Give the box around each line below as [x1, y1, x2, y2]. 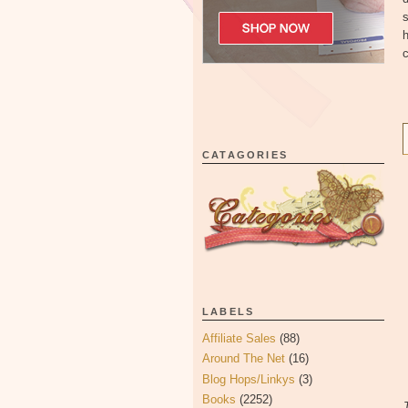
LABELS [202, 306, 255, 317]
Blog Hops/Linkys [202, 372, 295, 386]
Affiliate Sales [202, 331, 276, 345]
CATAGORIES [202, 149, 288, 160]
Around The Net [202, 352, 285, 366]
